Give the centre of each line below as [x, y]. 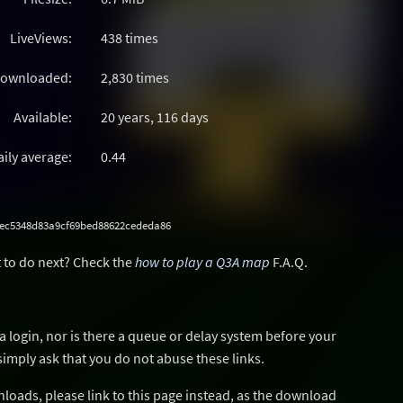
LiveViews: [41, 38]
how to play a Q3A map [202, 262]
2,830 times [135, 77]
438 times [130, 38]
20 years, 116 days [155, 117]
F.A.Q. [289, 262]
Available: [43, 117]
